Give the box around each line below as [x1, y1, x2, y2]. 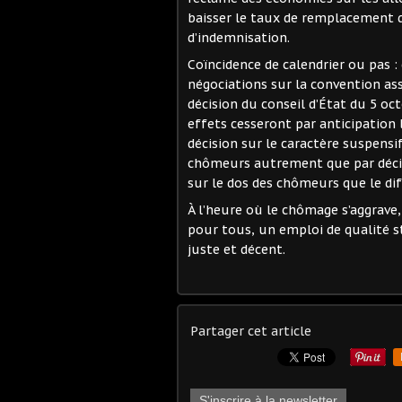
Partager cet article [190, 323, 311, 339]
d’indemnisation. [188, 30, 290, 46]
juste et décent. [188, 241, 285, 258]
